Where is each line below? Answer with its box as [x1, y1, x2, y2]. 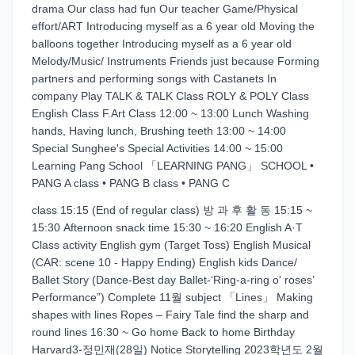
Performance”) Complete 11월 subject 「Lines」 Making [32, 291, 313, 303]
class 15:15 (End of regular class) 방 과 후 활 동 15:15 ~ [32, 204, 312, 216]
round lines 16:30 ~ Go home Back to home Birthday [32, 326, 295, 338]
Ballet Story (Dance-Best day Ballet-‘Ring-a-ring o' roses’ [32, 273, 314, 286]
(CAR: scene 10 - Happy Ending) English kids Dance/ [32, 256, 297, 269]
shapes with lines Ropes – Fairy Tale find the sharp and [32, 308, 309, 321]
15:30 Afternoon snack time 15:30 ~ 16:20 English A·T [32, 221, 303, 234]
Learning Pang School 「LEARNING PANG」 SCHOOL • [32, 159, 314, 172]
